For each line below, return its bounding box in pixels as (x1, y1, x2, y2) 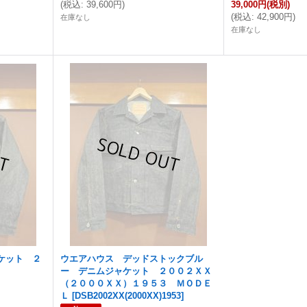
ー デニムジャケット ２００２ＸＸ (60, 266, 212, 276)
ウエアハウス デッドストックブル (60, 254, 204, 264)
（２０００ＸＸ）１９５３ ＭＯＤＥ (60, 278, 212, 288)
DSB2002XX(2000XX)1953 (75, 291, 182, 301)
